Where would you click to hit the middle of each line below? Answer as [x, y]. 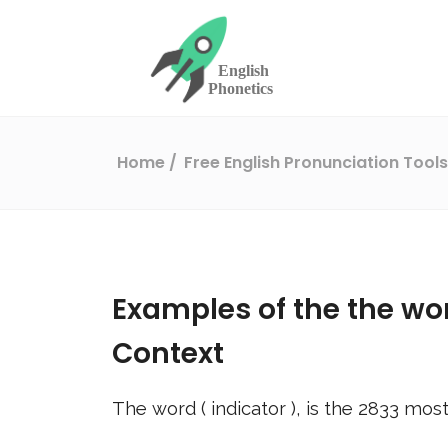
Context [168, 353]
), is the [324, 408]
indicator [251, 408]
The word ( [161, 408]
